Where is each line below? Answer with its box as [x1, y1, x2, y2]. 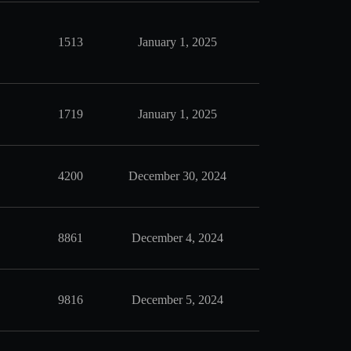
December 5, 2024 [132, 293, 223, 306]
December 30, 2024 [128, 169, 226, 183]
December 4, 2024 [132, 231, 223, 244]
